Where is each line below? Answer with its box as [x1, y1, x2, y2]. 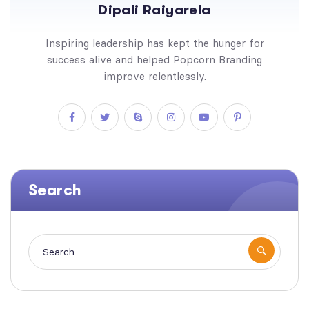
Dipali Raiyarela [98, 1, 211, 18]
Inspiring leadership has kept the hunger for [45, 36, 264, 50]
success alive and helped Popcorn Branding [47, 52, 262, 66]
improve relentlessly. [103, 69, 206, 83]
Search [28, 181, 82, 199]
